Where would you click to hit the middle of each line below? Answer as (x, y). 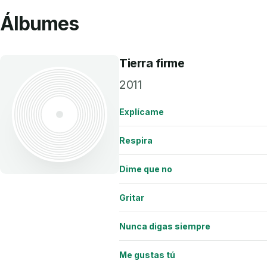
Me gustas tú (147, 254)
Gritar (132, 197)
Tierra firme (152, 63)
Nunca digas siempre (165, 226)
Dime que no (146, 169)
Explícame (142, 111)
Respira (136, 140)
